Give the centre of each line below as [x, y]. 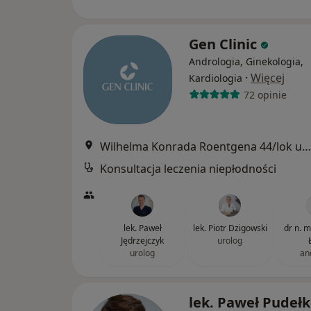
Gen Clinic [225, 44]
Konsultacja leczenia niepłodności [188, 169]
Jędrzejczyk [142, 241]
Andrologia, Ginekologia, [246, 61]
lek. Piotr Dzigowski [230, 228]
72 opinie [265, 94]
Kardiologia [216, 78]
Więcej [268, 78]
